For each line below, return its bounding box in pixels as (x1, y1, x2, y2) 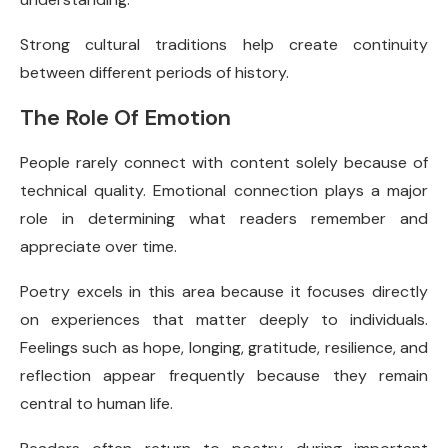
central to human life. (20, 393, 173, 414)
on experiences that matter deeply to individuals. (20, 309, 428, 330)
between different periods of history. (20, 62, 289, 83)
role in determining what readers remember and (20, 208, 428, 229)
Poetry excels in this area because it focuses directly (20, 281, 428, 302)
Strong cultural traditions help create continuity (20, 34, 428, 55)
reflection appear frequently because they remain (20, 365, 428, 386)
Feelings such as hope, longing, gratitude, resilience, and (20, 337, 428, 358)
